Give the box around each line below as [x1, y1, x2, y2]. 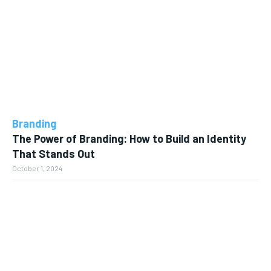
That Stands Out [12, 147, 95, 161]
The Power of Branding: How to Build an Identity [12, 132, 246, 146]
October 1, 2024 [12, 164, 62, 173]
